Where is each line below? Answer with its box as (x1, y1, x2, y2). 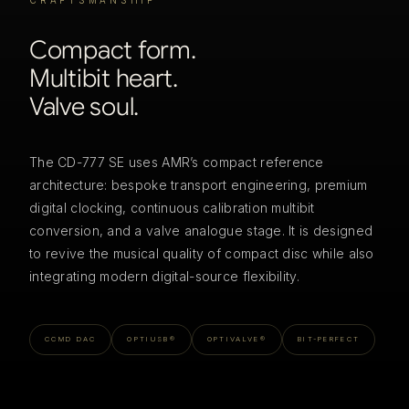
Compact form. (29, 35, 196, 67)
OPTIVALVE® (206, 335, 267, 344)
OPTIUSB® (127, 335, 176, 344)
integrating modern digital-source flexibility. (29, 268, 299, 285)
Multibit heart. (29, 63, 178, 95)
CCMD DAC (45, 335, 97, 344)
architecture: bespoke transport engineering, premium (29, 177, 368, 194)
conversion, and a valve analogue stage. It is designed (29, 223, 373, 239)
